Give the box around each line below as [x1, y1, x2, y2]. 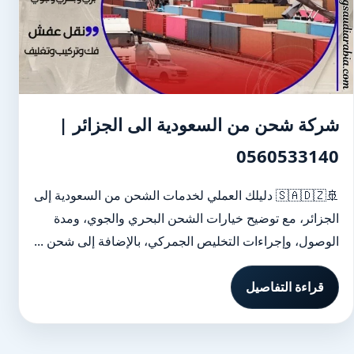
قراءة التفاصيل [246, 278, 324, 296]
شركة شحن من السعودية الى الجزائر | [58, 112, 339, 136]
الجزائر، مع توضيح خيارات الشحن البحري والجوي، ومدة [54, 209, 339, 227]
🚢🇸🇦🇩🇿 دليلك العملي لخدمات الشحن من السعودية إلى [34, 186, 276, 204]
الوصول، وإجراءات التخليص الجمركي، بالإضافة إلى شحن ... [34, 232, 339, 250]
